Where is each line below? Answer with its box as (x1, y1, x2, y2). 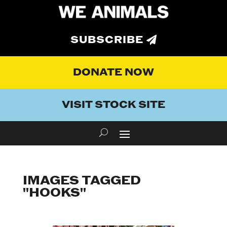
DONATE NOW (73, 66, 154, 80)
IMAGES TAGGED (22, 173, 141, 189)
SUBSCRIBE (70, 33, 143, 47)
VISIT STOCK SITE (62, 98, 165, 112)
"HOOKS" (22, 185, 86, 201)
